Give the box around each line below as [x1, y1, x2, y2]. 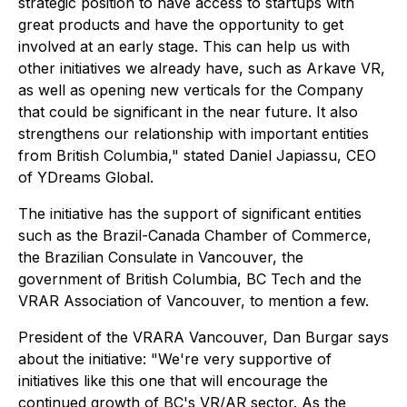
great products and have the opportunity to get [18, 15, 343, 34]
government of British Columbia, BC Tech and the [18, 270, 362, 288]
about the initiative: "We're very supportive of [18, 350, 332, 368]
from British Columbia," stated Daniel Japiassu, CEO [18, 146, 376, 164]
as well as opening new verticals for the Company [18, 81, 363, 99]
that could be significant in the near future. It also [18, 103, 358, 121]
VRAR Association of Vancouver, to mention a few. [18, 292, 369, 310]
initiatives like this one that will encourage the [18, 372, 328, 390]
